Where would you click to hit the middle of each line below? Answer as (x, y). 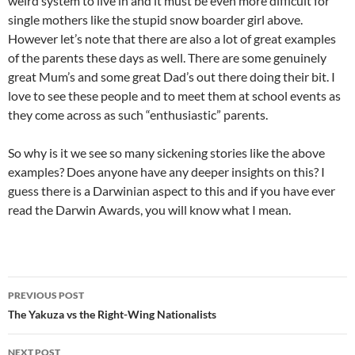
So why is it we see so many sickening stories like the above (166, 153)
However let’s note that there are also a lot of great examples (172, 38)
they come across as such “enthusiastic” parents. (138, 115)
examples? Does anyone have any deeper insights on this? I (166, 172)
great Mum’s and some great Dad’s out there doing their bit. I (172, 76)
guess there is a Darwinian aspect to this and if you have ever (172, 191)
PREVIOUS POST (46, 295)
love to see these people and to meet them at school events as (174, 95)
